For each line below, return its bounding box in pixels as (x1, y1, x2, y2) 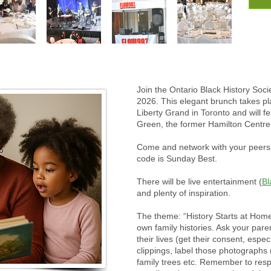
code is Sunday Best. (137, 154, 217, 163)
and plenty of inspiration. (137, 188, 230, 198)
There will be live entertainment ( (137, 177, 262, 186)
